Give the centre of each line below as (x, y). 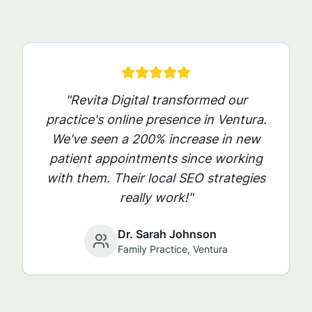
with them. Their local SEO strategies (156, 178)
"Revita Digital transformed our (156, 100)
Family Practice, (155, 249)
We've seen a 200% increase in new (156, 139)
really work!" (156, 197)
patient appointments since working (156, 158)
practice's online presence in (131, 119)
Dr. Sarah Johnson (167, 234)
